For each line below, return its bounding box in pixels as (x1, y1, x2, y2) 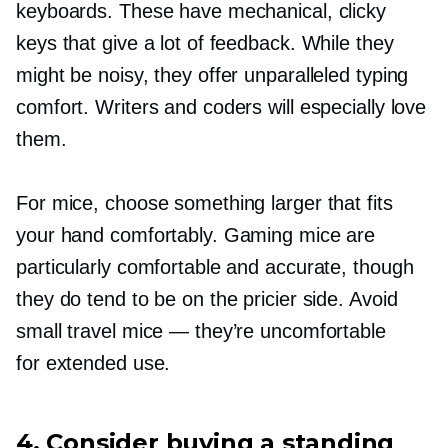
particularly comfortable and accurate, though (16, 256, 414, 279)
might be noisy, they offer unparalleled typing (16, 64, 409, 87)
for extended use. (16, 352, 171, 375)
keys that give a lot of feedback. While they (16, 32, 394, 55)
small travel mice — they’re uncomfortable (16, 320, 386, 343)
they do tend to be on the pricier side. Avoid (16, 288, 398, 311)
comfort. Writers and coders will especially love (16, 96, 427, 119)
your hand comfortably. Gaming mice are (16, 224, 376, 247)
